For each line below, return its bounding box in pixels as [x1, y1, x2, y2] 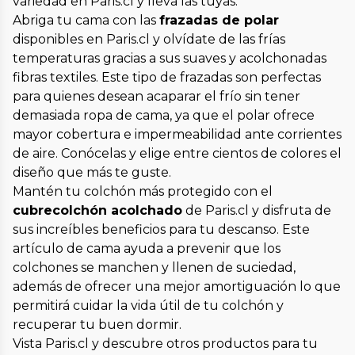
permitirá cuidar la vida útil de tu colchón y [13, 298, 284, 314]
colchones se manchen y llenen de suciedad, [13, 260, 296, 276]
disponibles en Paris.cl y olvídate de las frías [13, 32, 285, 48]
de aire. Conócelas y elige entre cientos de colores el [13, 146, 342, 162]
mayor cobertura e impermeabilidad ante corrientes [13, 127, 342, 143]
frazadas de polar [159, 13, 279, 29]
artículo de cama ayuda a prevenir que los [13, 241, 281, 257]
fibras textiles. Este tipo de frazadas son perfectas [13, 70, 321, 86]
